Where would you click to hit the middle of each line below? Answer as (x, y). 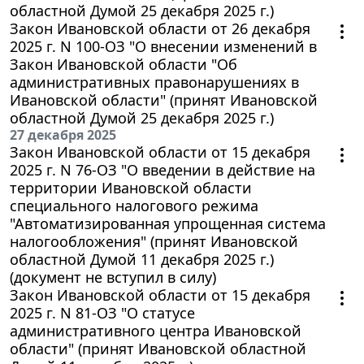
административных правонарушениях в (154, 82)
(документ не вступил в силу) (113, 277)
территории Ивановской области (131, 188)
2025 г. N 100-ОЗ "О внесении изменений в (163, 47)
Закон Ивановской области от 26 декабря (160, 29)
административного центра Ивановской (156, 331)
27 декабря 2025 (63, 135)
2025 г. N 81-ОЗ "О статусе (102, 313)
